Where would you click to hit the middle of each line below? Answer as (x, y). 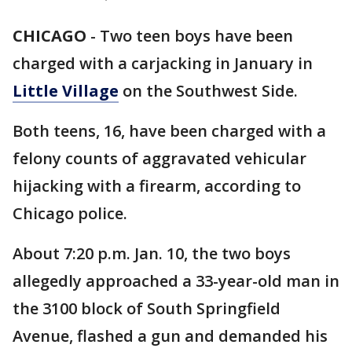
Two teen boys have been (196, 36)
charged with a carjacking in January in (163, 63)
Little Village (66, 91)
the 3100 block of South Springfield (147, 308)
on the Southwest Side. (208, 91)
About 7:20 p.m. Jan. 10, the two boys (152, 253)
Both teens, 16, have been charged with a (169, 131)
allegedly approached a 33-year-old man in (176, 281)
